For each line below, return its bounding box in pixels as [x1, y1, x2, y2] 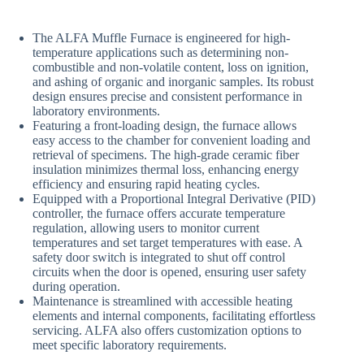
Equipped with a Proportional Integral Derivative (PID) [32, 192, 315, 206]
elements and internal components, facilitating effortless [32, 309, 315, 323]
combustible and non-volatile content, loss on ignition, [32, 60, 309, 75]
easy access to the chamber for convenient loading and [32, 133, 310, 148]
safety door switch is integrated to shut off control [32, 250, 285, 265]
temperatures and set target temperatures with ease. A [32, 236, 302, 250]
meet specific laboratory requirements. [32, 338, 227, 353]
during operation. [32, 279, 120, 294]
